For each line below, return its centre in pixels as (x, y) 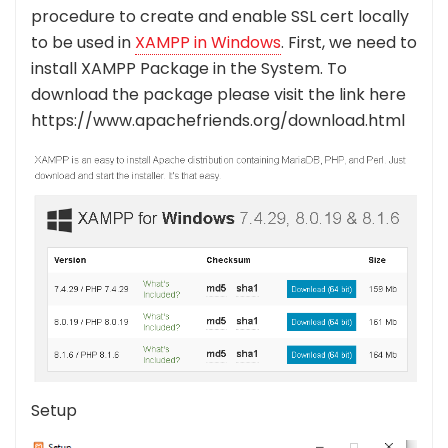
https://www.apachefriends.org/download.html (218, 120)
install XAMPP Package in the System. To (189, 68)
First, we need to (350, 42)
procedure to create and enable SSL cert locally (220, 16)
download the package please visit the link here (218, 94)
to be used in (83, 42)
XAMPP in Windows (208, 42)
